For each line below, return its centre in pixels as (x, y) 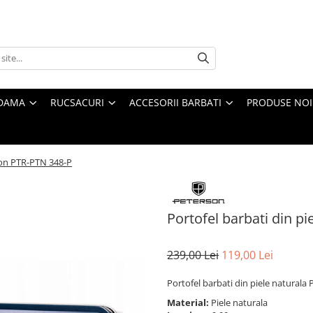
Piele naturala (240, 303)
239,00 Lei (193, 255)
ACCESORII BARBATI (175, 102)
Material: (189, 303)
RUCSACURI (77, 102)
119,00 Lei (247, 255)
